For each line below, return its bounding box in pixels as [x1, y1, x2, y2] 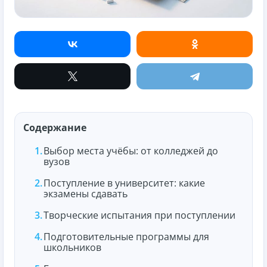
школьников [44, 240, 101, 254]
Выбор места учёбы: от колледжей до [44, 144, 218, 157]
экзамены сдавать [44, 187, 128, 200]
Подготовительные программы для [44, 229, 209, 243]
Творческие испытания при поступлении [44, 208, 235, 222]
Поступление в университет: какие [44, 176, 205, 190]
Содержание [23, 120, 86, 134]
